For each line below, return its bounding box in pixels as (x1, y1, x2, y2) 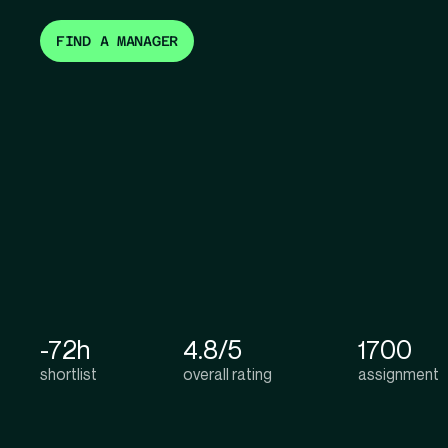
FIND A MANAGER (56, 33, 179, 50)
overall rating (183, 364, 272, 385)
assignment (358, 364, 439, 385)
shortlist (40, 364, 97, 385)
